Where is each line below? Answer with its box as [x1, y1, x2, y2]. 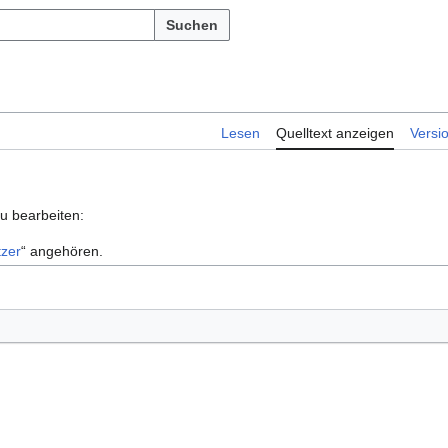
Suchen [166, 17, 218, 33]
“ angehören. [21, 243, 103, 260]
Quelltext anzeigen [276, 125, 394, 142]
